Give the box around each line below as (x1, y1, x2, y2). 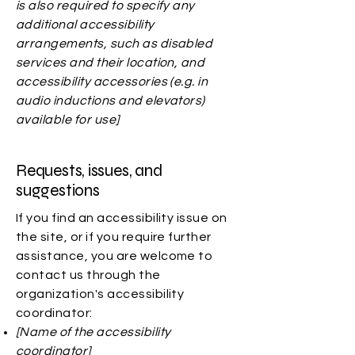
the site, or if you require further (16, 231, 212, 243)
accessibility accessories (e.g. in (16, 75, 208, 88)
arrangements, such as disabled (16, 37, 213, 50)
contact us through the (16, 269, 161, 281)
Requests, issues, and (16, 161, 162, 181)
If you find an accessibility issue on (16, 212, 227, 224)
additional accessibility (16, 18, 155, 31)
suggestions (16, 181, 100, 200)
